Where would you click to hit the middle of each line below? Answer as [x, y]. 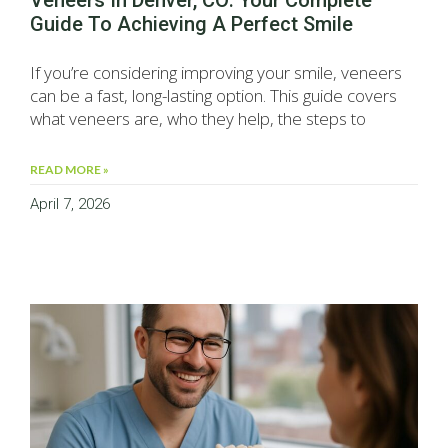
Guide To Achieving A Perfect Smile [191, 24]
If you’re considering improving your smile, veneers [216, 73]
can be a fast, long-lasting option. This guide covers [213, 96]
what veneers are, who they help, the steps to [198, 119]
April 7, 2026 [70, 204]
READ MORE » [69, 170]
